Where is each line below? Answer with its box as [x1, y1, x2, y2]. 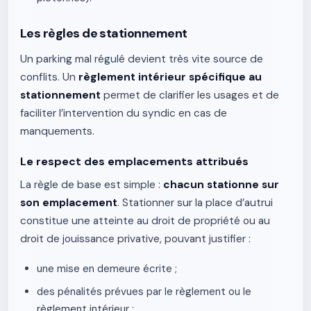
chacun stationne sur [163, 178, 279, 192]
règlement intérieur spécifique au [78, 70, 262, 84]
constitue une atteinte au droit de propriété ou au [20, 214, 270, 228]
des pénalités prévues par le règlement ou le [37, 285, 251, 299]
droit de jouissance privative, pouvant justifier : [20, 232, 251, 246]
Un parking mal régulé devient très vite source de [20, 52, 263, 66]
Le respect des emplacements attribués [20, 154, 249, 169]
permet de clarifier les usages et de [101, 88, 279, 102]
